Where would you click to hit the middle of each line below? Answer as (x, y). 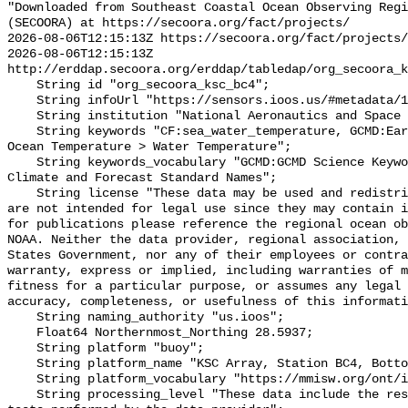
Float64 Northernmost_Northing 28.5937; (22, 333)
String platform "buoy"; (22, 349)
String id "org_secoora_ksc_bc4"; (22, 86)
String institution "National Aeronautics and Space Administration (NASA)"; (22, 117)
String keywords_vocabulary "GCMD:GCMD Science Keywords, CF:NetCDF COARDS (22, 163)
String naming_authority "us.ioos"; (22, 318)
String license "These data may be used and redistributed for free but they (22, 194)
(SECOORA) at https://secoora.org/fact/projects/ (178, 24)
